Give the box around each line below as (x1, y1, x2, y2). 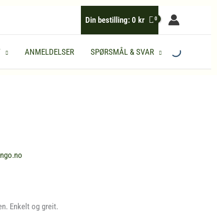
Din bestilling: (85, 15, 132, 25)
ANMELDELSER (24, 47, 74, 57)
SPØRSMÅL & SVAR (90, 47, 154, 57)
